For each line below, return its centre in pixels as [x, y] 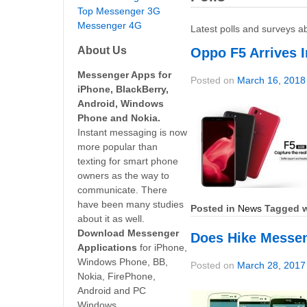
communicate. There [122, 189]
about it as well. [111, 218]
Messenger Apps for [124, 74]
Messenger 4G [110, 26]
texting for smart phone [128, 161]
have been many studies [131, 204]
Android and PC [112, 290]
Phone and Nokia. [119, 118]
